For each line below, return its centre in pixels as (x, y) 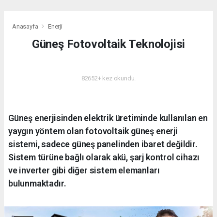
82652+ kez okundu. (108, 78)
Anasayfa (26, 26)
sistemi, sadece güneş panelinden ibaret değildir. (103, 144)
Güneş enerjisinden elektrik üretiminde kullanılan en (108, 118)
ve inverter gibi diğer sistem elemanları (84, 170)
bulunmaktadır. (37, 183)
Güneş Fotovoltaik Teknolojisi (108, 44)
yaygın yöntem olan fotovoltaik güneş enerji (93, 131)
